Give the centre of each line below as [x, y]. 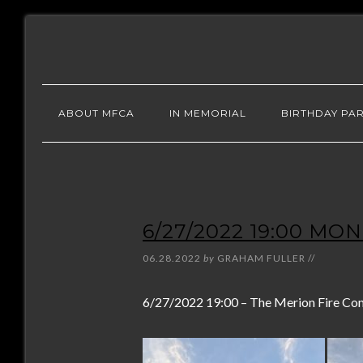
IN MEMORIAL [208, 113]
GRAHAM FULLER [261, 258]
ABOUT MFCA [96, 113]
